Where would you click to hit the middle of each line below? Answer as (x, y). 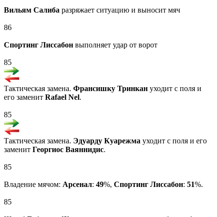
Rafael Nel (62, 97)
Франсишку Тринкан (110, 89)
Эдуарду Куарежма (107, 141)
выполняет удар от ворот (115, 45)
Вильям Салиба (32, 10)
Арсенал (77, 185)
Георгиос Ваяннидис (68, 150)
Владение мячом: (33, 185)
